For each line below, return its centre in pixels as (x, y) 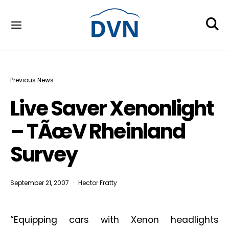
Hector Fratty (98, 183)
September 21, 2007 (40, 183)
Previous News (32, 80)
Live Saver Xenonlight (112, 108)
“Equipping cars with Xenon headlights (114, 220)
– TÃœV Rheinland (98, 131)
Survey (44, 154)
